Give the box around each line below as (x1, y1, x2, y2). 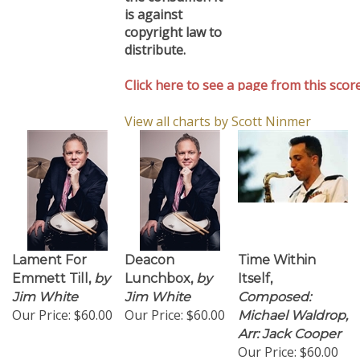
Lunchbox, (125, 263, 193, 278)
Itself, (238, 263, 272, 278)
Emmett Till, (12, 263, 91, 278)
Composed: (238, 281, 311, 297)
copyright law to (125, 15, 222, 33)
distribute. (125, 33, 186, 51)
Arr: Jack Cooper (238, 318, 341, 333)
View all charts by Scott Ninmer (125, 104, 311, 122)
